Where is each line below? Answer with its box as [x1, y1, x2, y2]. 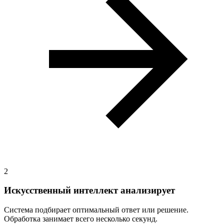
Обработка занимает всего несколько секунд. [4, 214, 157, 223]
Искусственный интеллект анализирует [4, 185, 175, 196]
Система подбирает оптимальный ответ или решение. [4, 205, 188, 214]
